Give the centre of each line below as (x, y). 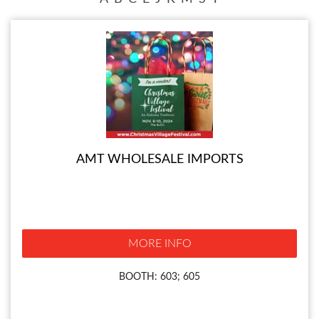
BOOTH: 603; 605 (159, 277)
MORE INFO (159, 244)
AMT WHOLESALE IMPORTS (159, 160)
